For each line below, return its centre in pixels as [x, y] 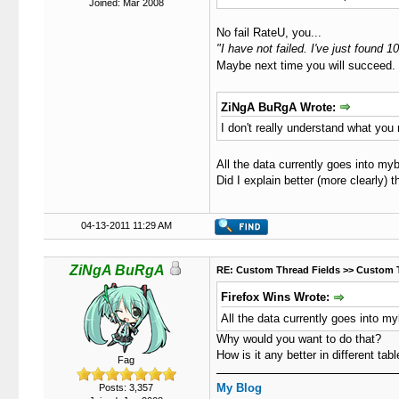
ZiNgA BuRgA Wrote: [280, 107]
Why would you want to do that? [298, 338]
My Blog [239, 387]
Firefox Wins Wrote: [277, 297]
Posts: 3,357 [126, 387]
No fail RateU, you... [269, 32]
